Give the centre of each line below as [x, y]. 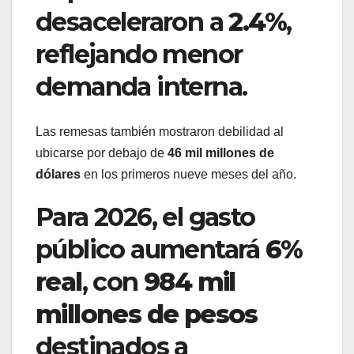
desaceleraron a [132, 22]
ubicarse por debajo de [102, 153]
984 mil [190, 281]
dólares [58, 174]
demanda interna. [141, 87]
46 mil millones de [221, 153]
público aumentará [151, 249]
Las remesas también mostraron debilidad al [160, 131]
